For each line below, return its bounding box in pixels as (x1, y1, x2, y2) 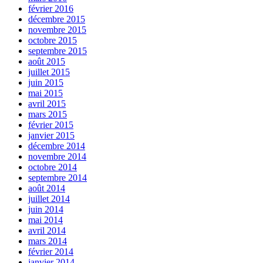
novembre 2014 (28, 151, 86, 162)
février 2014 (28, 247, 73, 257)
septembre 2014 (28, 173, 87, 183)
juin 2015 (28, 77, 63, 88)
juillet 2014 (28, 194, 70, 204)
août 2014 (28, 183, 65, 194)
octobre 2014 (28, 162, 77, 173)
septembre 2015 (28, 46, 87, 56)
